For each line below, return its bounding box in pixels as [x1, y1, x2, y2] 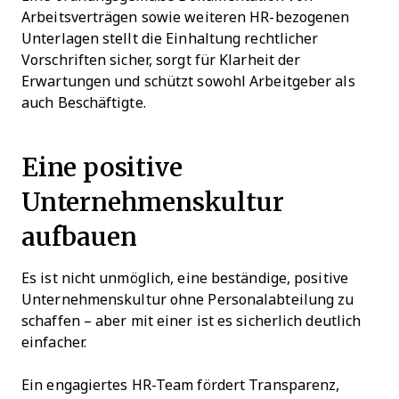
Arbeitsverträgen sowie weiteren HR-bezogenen [21, 10, 350, 26]
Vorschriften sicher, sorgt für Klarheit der [21, 53, 301, 69]
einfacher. [21, 335, 86, 351]
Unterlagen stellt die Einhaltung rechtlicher [21, 31, 319, 47]
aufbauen [21, 218, 137, 256]
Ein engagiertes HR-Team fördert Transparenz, [21, 378, 340, 394]
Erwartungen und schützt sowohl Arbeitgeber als [21, 74, 355, 90]
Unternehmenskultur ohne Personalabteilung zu [21, 292, 354, 308]
